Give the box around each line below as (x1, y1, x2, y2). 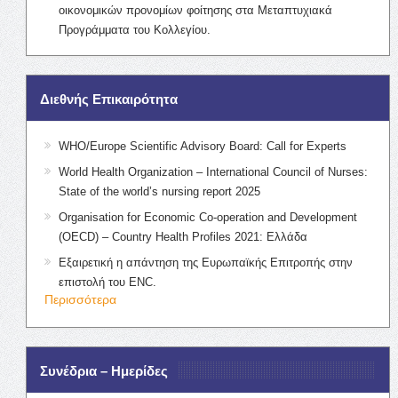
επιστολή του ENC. (58, 275, 156, 289)
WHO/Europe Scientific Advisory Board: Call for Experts (58, 139, 346, 153)
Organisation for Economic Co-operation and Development (58, 210, 357, 224)
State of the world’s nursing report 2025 (58, 184, 260, 198)
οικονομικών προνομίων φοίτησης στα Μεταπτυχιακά (58, 3, 332, 17)
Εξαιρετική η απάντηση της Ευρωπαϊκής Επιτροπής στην (58, 255, 353, 269)
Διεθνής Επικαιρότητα (39, 91, 178, 107)
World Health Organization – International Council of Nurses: (58, 164, 368, 179)
